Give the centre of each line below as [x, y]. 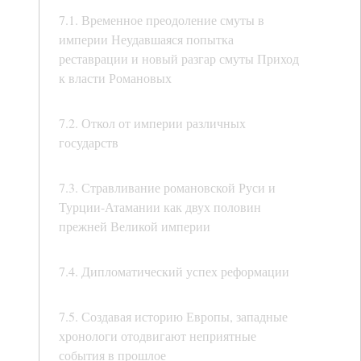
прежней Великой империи [135, 226]
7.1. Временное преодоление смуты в [162, 20]
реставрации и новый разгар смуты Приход [179, 59]
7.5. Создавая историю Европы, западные [173, 317]
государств [89, 143]
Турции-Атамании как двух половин [160, 207]
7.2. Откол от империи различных [152, 123]
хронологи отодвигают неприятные [158, 336]
